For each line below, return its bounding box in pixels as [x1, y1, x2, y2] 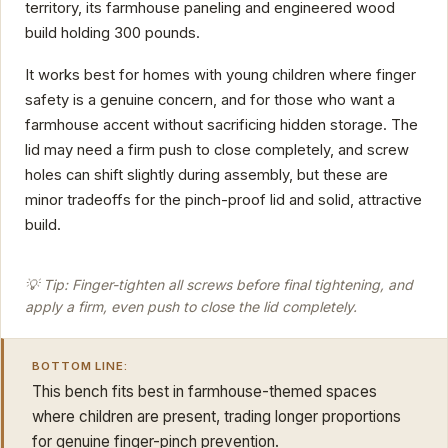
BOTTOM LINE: [32, 358, 129, 373]
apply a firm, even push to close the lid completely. [25, 297, 357, 315]
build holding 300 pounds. [25, 24, 200, 43]
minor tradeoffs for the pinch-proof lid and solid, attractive [25, 190, 422, 209]
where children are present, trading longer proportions [32, 406, 401, 426]
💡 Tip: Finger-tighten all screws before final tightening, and [25, 275, 413, 293]
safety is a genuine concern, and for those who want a [25, 90, 395, 109]
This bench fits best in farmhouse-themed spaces [32, 381, 377, 401]
